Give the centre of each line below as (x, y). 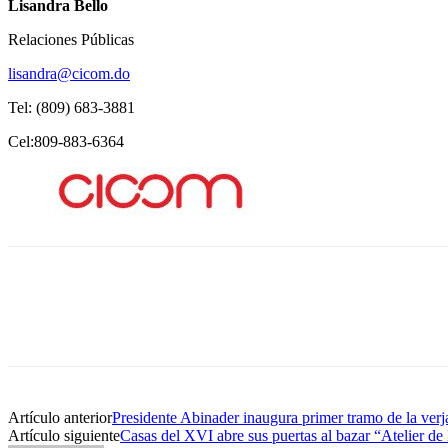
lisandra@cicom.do (69, 74)
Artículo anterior (60, 418)
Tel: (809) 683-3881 (71, 108)
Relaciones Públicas (73, 40)
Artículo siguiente (64, 436)
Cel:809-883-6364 (66, 142)
